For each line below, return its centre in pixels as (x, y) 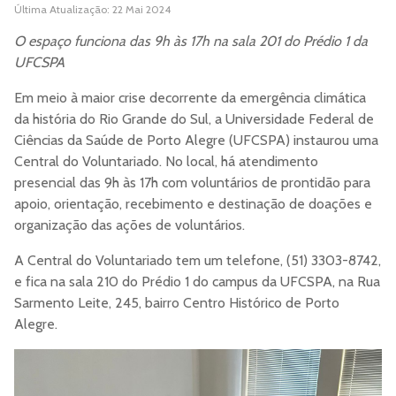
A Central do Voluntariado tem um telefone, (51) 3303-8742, (198, 261)
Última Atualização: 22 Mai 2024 (92, 10)
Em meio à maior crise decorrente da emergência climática (190, 98)
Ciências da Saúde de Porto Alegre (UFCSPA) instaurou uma (196, 141)
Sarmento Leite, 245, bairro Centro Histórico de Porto (177, 303)
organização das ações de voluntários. (131, 225)
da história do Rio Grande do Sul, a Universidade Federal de (194, 119)
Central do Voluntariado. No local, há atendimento (166, 162)
